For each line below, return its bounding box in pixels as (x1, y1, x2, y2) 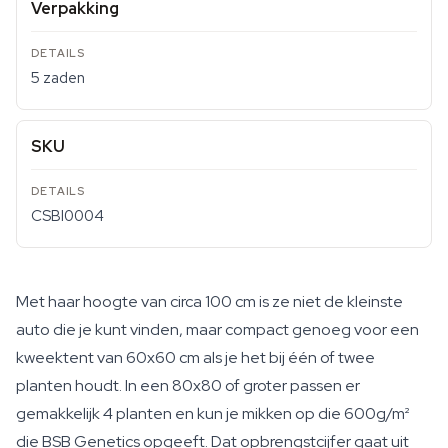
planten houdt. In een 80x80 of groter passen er (16, 375, 360, 396)
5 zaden (31, 68, 85, 88)
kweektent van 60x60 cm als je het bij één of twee (16, 347, 375, 368)
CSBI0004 (31, 206, 104, 226)
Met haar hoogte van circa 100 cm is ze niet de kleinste (16, 291, 403, 312)
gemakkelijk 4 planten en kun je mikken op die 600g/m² (16, 403, 409, 424)
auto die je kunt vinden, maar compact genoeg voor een (16, 319, 419, 340)
